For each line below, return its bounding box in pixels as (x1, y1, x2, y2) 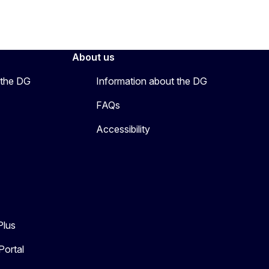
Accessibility (96, 122, 150, 135)
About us (72, 50, 115, 63)
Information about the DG (96, 74, 207, 87)
